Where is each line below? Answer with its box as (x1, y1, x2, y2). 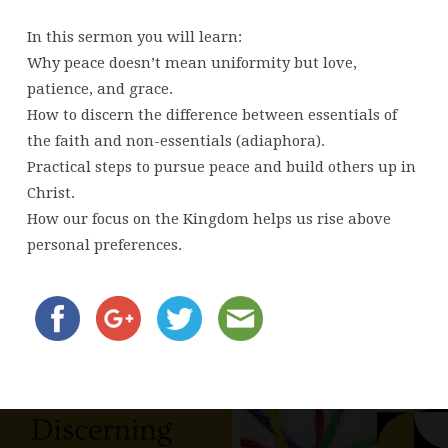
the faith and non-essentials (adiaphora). (26, 132, 325, 151)
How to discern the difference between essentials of (26, 106, 397, 125)
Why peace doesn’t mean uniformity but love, (26, 54, 357, 73)
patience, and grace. (26, 80, 173, 99)
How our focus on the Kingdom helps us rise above (26, 210, 391, 229)
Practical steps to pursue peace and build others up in (26, 158, 416, 177)
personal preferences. (26, 236, 182, 255)
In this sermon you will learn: (26, 28, 242, 47)
